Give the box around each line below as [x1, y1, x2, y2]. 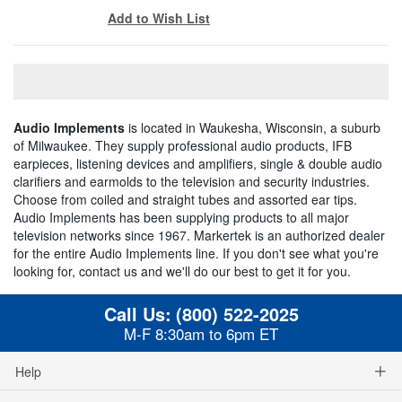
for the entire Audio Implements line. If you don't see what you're [13, 243, 379, 262]
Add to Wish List [108, 8, 210, 27]
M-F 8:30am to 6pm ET [124, 321, 278, 345]
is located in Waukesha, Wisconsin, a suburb [125, 118, 380, 136]
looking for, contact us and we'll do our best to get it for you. [13, 261, 351, 280]
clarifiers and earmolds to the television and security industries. [13, 171, 370, 190]
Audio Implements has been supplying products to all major [13, 207, 349, 226]
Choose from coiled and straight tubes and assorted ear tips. [13, 189, 357, 208]
